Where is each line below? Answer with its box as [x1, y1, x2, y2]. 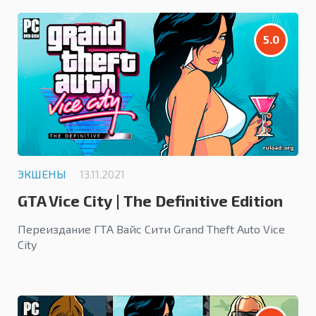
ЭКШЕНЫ [18, 166, 66, 181]
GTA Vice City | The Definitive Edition [18, 190, 283, 209]
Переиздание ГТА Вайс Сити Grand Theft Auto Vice [18, 221, 285, 236]
